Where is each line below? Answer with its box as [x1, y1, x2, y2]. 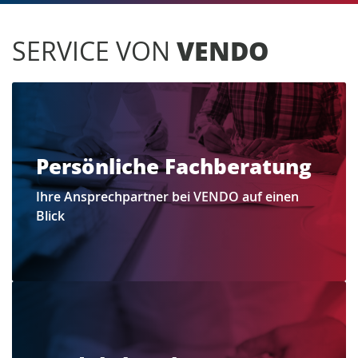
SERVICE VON [12, 33, 177, 68]
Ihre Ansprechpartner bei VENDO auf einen [36, 187, 299, 205]
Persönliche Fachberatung [36, 151, 312, 181]
